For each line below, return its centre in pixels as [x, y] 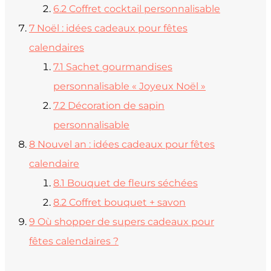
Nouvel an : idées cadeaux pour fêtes [126, 144]
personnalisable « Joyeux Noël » [129, 86]
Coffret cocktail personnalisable [145, 8]
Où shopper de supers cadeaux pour [126, 221]
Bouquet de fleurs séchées [132, 183]
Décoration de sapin [116, 105]
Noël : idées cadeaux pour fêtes [112, 28]
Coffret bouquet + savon [127, 202]
